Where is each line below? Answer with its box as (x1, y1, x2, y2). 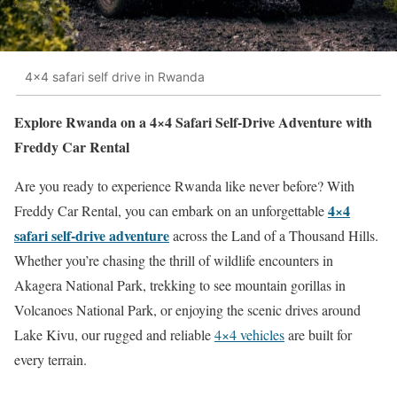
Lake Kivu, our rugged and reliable (14, 325, 214, 345)
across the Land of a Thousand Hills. (169, 226, 378, 245)
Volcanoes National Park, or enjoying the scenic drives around (14, 300, 361, 320)
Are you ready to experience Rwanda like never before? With (14, 176, 354, 196)
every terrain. (14, 350, 87, 370)
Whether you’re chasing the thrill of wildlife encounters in (14, 251, 333, 270)
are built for (284, 325, 352, 345)
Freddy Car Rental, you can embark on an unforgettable (14, 201, 328, 221)
